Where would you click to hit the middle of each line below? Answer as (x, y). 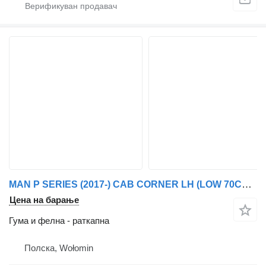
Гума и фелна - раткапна (59, 221)
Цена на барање (44, 200)
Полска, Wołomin (59, 248)
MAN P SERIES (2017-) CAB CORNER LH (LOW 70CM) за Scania (247, 185)
